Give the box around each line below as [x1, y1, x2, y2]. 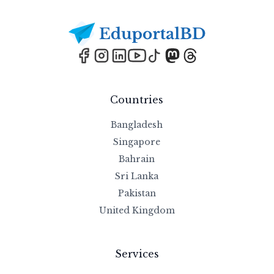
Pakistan [118, 187, 156, 199]
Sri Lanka [115, 170, 159, 182]
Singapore [113, 136, 161, 147]
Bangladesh [111, 119, 163, 130]
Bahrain [119, 153, 155, 165]
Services [115, 247, 159, 260]
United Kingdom [99, 204, 175, 216]
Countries [110, 93, 164, 106]
